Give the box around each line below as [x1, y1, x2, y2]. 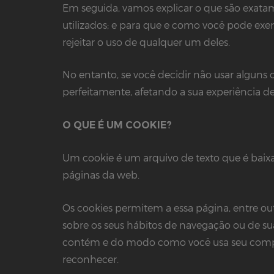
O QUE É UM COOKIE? [62, 119, 172, 131]
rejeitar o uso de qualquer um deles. [62, 35, 230, 48]
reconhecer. [62, 253, 119, 265]
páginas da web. [62, 169, 139, 181]
